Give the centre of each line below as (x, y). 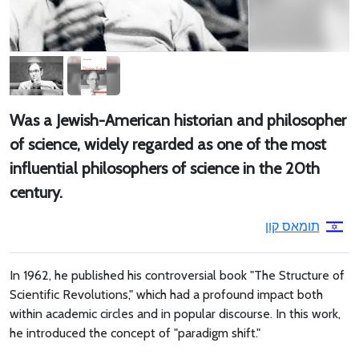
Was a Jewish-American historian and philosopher (178, 121)
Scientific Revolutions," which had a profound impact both (166, 295)
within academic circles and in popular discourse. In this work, (175, 314)
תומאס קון (292, 227)
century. (36, 193)
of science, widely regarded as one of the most (168, 145)
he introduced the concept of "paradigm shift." (135, 333)
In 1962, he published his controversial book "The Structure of (177, 276)
